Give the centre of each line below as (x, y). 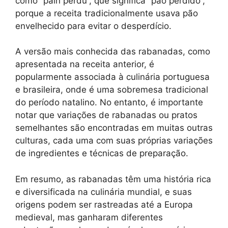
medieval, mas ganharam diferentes (89, 217)
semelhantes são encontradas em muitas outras (114, 128)
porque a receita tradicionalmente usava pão (107, 13)
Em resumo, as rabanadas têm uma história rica (113, 179)
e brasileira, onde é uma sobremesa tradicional (112, 90)
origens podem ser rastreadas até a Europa (104, 204)
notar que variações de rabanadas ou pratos (106, 115)
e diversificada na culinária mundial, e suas (104, 192)
